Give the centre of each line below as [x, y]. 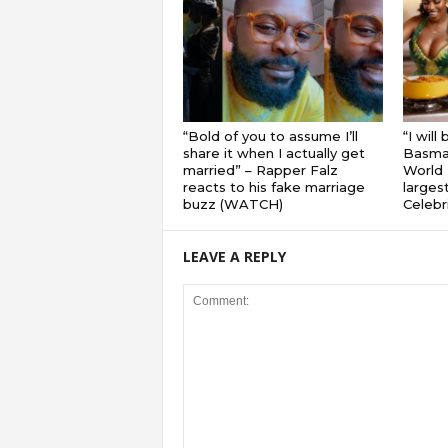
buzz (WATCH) [232, 203]
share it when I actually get [273, 152]
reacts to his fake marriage [273, 186]
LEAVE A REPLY [234, 256]
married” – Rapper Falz [260, 169]
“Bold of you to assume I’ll [270, 135]
